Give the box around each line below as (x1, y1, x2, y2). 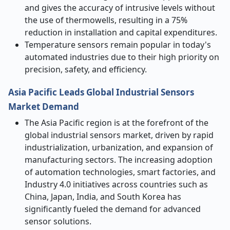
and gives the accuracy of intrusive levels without (25, 2, 215, 13)
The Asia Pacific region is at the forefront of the (25, 117, 208, 128)
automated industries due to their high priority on (25, 51, 219, 63)
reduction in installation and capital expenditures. (25, 27, 217, 38)
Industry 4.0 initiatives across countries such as (25, 179, 208, 190)
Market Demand (8, 101, 79, 112)
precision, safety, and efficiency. (25, 64, 147, 75)
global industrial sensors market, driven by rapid (25, 129, 214, 141)
